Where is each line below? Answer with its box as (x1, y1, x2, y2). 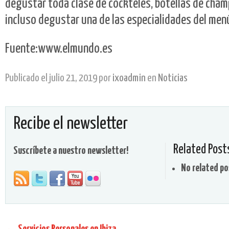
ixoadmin (112, 73, 146, 83)
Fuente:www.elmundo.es (5, 42, 112, 55)
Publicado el (5, 73, 48, 83)
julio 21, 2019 (48, 73, 97, 83)
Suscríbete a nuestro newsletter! (13, 146, 128, 156)
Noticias (158, 73, 188, 83)
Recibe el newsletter (13, 115, 128, 132)
